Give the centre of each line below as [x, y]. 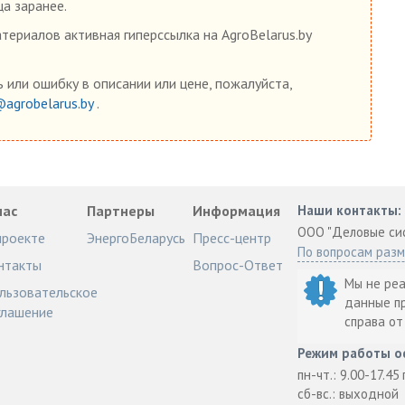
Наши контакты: [350, 210]
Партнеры [120, 210]
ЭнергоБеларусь [136, 237]
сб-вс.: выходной [348, 393]
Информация [236, 210]
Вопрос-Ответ [237, 264]
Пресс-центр [231, 237]
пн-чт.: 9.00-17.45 [349, 374]
